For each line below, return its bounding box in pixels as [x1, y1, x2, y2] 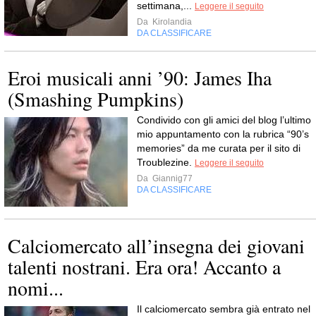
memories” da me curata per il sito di [137, 142, 300, 154]
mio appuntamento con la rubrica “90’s [137, 128, 309, 140]
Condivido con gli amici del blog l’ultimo [137, 114, 311, 126]
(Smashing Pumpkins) [8, 85, 183, 112]
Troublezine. [137, 156, 195, 168]
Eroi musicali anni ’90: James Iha [8, 63, 272, 91]
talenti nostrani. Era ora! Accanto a [8, 253, 281, 280]
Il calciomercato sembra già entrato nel [137, 303, 310, 315]
